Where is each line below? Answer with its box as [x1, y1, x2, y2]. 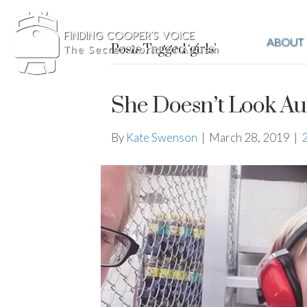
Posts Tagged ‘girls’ [111, 41, 216, 58]
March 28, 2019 [209, 130, 290, 145]
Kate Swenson [126, 130, 197, 145]
